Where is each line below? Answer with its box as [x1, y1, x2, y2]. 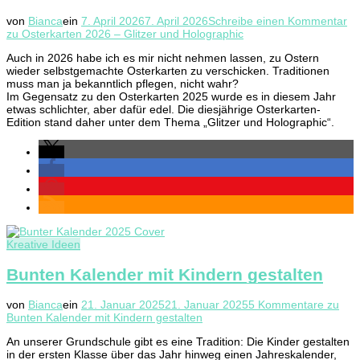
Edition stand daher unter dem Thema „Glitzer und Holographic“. [6, 116, 334, 129]
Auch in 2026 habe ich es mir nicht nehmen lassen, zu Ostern [6, 51, 319, 65]
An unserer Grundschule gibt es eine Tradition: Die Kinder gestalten [6, 335, 350, 349]
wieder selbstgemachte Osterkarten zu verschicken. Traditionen [6, 64, 329, 78]
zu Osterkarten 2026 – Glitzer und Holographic [6, 27, 243, 41]
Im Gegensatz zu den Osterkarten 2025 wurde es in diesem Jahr [6, 90, 336, 104]
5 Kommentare [248, 298, 324, 312]
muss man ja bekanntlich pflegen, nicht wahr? [6, 77, 239, 91]
